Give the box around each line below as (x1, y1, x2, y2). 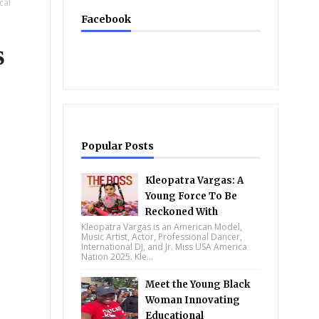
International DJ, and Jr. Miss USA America (81, 241, 248, 253)
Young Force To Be (145, 190, 238, 202)
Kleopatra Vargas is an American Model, (81, 221, 243, 233)
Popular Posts (81, 140, 155, 152)
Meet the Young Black (145, 278, 251, 291)
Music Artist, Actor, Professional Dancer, (81, 231, 243, 243)
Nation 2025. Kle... (81, 251, 154, 263)
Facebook (81, 13, 132, 26)
